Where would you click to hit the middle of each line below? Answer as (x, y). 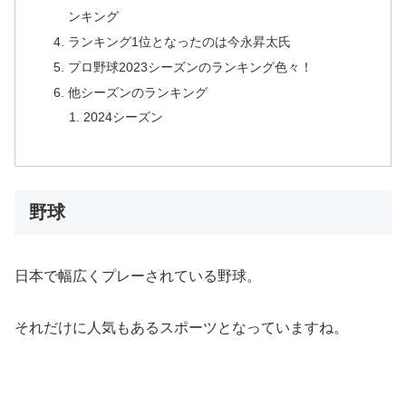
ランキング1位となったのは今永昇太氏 (179, 41)
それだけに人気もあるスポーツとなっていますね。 (181, 327)
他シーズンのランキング (137, 92)
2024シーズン (123, 117)
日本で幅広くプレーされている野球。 (138, 276)
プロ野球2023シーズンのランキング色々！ (190, 67)
